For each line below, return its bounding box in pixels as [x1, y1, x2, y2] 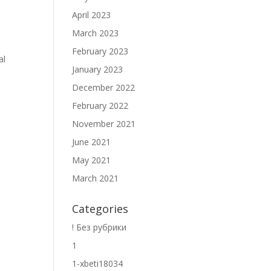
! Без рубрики [72, 221, 127, 233]
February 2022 [72, 100, 129, 111]
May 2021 [72, 154, 111, 166]
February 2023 [72, 45, 129, 57]
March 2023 [72, 27, 119, 39]
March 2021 [72, 172, 119, 184]
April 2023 [72, 9, 111, 21]
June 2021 [72, 136, 111, 148]
